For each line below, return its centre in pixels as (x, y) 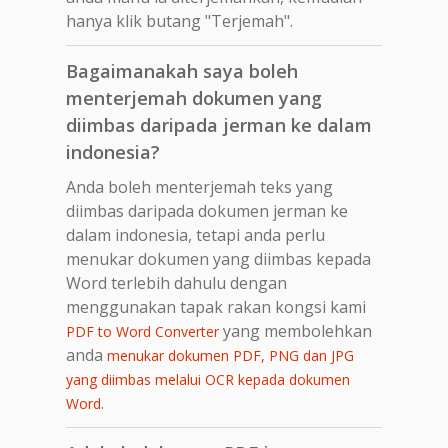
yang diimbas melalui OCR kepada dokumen (208, 379)
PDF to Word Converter (142, 331)
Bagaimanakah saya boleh (182, 70)
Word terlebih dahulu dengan (176, 282)
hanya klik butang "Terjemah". (179, 20)
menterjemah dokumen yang (194, 97)
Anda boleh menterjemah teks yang (199, 186)
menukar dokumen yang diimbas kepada (218, 258)
